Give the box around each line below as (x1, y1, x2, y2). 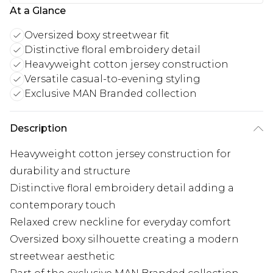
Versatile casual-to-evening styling (24, 73, 200, 85)
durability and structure (10, 165, 130, 177)
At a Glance (10, 4, 66, 16)
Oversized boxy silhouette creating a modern (10, 233, 239, 245)
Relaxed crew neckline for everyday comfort (10, 216, 231, 228)
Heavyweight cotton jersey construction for (10, 147, 231, 160)
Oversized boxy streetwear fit (24, 29, 169, 41)
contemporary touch (10, 199, 116, 211)
